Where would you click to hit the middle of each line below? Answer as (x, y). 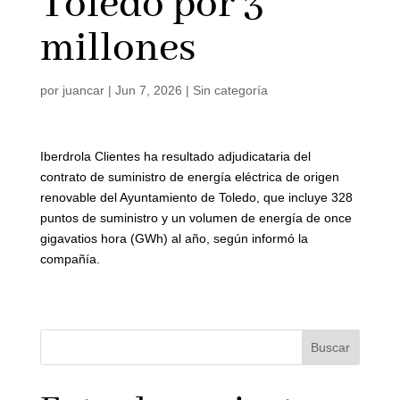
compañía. (70, 259)
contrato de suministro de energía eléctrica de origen (189, 177)
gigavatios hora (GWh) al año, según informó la (174, 238)
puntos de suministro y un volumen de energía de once (196, 218)
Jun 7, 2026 (148, 90)
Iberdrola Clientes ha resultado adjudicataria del (175, 156)
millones (117, 49)
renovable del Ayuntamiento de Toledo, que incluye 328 (196, 197)
